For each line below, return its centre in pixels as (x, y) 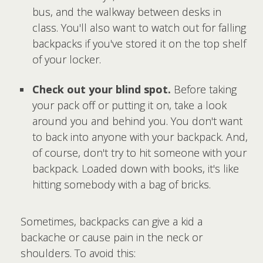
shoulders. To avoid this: (78, 253)
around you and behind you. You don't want (137, 121)
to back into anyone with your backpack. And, (140, 136)
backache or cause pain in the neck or (112, 237)
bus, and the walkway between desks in (127, 12)
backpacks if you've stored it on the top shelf (139, 43)
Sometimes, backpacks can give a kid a (112, 221)
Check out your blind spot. (102, 89)
